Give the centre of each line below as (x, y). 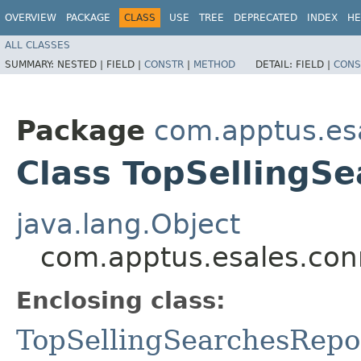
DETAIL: (276, 64)
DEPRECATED (266, 18)
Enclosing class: (121, 300)
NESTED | (82, 64)
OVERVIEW (31, 18)
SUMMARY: (31, 64)
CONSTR (164, 64)
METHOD (214, 64)
